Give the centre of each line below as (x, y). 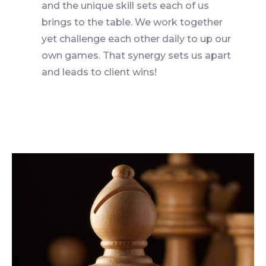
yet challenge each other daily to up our (136, 39)
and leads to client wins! (99, 72)
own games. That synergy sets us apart (136, 56)
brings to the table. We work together (132, 23)
